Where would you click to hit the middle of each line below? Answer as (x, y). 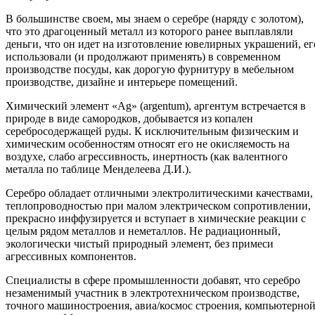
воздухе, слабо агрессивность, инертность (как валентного (147, 156)
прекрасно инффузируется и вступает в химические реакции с (156, 218)
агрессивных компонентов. (71, 256)
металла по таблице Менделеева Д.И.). (98, 169)
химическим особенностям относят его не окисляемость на (148, 143)
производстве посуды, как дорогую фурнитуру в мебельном (150, 69)
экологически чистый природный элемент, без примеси (140, 243)
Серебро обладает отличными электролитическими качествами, (159, 193)
